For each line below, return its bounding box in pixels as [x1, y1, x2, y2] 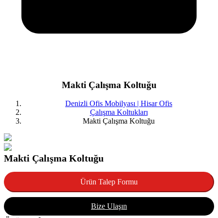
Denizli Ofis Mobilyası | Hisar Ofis [65, 99, 172, 108]
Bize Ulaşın [91, 202, 127, 211]
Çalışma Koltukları [90, 108, 148, 117]
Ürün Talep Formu [80, 178, 138, 186]
